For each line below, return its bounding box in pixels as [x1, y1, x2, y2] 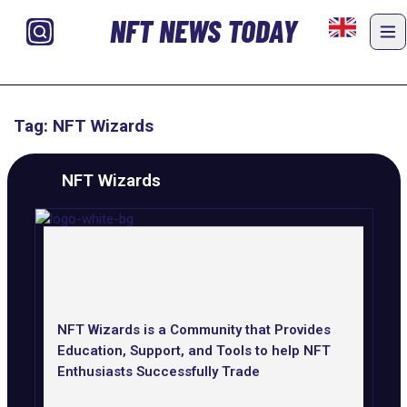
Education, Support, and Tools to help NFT [56, 342, 331, 359]
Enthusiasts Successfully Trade [56, 362, 260, 380]
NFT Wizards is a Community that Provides [56, 321, 331, 338]
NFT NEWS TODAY [109, 12, 297, 50]
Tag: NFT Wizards [14, 114, 154, 136]
